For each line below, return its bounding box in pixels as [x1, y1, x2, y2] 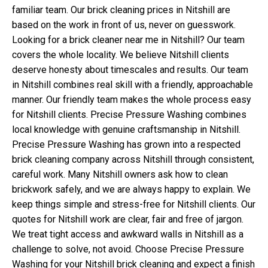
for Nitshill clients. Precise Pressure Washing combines [12, 108, 246, 120]
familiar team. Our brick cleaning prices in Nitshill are [12, 4, 230, 16]
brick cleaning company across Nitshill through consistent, [12, 153, 254, 165]
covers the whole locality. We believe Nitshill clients [12, 48, 229, 60]
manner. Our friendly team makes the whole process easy [12, 93, 251, 105]
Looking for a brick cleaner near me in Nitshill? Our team [12, 33, 245, 45]
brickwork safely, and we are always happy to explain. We [12, 183, 251, 195]
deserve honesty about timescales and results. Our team [12, 63, 248, 75]
